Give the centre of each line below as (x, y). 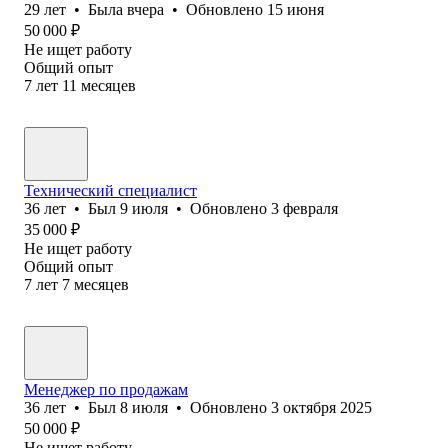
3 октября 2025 (321, 407)
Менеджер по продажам (106, 389)
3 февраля (304, 208)
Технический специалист (110, 190)
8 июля (144, 407)
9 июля (144, 208)
